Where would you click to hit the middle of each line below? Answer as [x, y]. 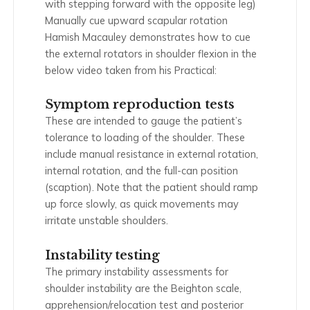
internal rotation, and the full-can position [142, 171]
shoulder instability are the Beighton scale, [143, 288]
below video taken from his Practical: [131, 70]
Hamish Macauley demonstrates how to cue [148, 37]
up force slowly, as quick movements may [142, 204]
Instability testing [102, 255]
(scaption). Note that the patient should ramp [152, 188]
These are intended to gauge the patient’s [144, 121]
